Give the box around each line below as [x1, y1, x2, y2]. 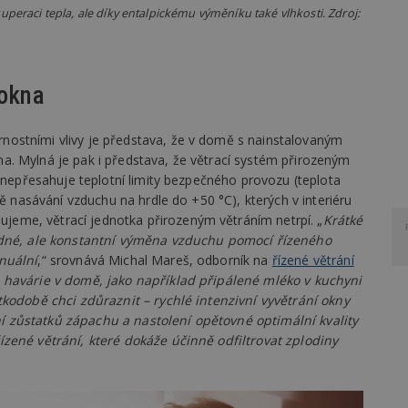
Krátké [322, 210, 363, 229]
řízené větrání [271, 250, 354, 269]
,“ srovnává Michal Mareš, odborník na [37, 250, 272, 269]
